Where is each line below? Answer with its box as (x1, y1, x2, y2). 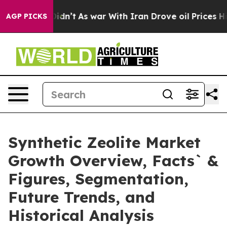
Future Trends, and (8, 187, 155, 207)
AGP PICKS (6, 12, 47, 21)
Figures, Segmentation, (8, 169, 188, 188)
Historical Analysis (8, 206, 154, 225)
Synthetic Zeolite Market (8, 133, 201, 152)
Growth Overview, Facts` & (8, 151, 218, 170)
